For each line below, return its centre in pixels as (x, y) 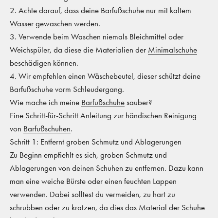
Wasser (22, 23)
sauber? (138, 102)
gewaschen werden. (67, 23)
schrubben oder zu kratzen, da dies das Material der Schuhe (107, 207)
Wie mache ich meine (45, 102)
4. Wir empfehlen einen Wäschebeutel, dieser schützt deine (105, 76)
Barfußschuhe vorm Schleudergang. (67, 89)
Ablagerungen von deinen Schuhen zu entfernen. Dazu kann (107, 168)
